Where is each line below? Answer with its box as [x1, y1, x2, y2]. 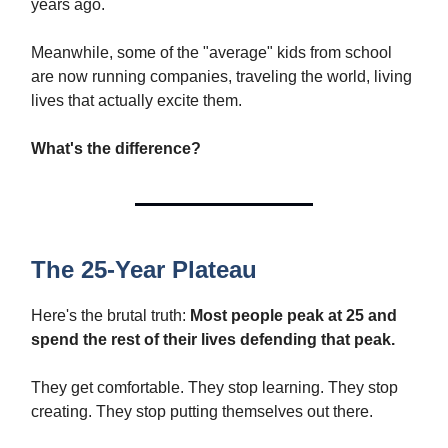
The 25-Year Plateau [31, 255, 257, 283]
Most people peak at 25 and [190, 306, 397, 324]
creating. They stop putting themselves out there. [31, 402, 373, 420]
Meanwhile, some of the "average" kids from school [31, 43, 392, 61]
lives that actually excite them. [31, 91, 242, 109]
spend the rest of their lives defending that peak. [31, 330, 395, 348]
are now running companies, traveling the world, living [31, 67, 412, 85]
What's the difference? [31, 139, 201, 157]
